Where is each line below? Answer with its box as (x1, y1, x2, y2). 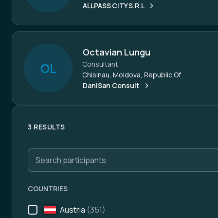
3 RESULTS (28, 122, 65, 131)
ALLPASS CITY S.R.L (83, 1, 144, 10)
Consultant (82, 59, 118, 69)
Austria (60, 204, 85, 215)
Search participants (28, 148, 98, 159)
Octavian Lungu (83, 46, 150, 58)
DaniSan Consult (83, 81, 139, 90)
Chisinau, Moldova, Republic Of (82, 70, 181, 79)
